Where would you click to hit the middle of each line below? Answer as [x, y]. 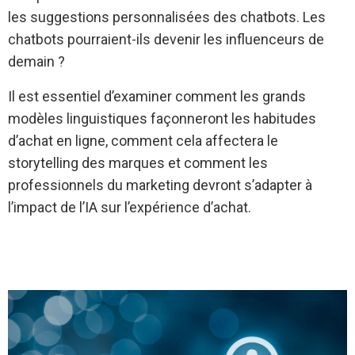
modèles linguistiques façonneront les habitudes [162, 118]
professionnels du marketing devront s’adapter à [160, 185]
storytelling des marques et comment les [138, 163]
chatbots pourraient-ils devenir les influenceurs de [166, 39]
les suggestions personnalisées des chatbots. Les [167, 17]
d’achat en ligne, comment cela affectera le [143, 141]
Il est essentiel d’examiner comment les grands [157, 96]
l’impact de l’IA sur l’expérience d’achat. [130, 207]
